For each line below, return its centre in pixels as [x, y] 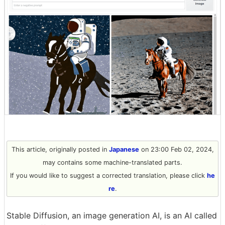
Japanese [124, 149]
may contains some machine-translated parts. [113, 162]
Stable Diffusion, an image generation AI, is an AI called [112, 215]
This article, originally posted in [60, 149]
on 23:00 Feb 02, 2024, [176, 149]
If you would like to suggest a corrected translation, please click [108, 175]
